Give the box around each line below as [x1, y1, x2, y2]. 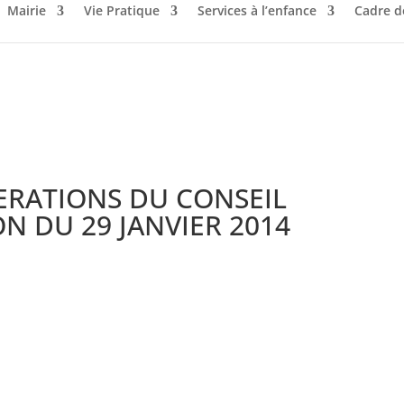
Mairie [7, 2, 46, 19]
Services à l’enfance [197, 2, 317, 19]
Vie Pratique [84, 2, 160, 19]
